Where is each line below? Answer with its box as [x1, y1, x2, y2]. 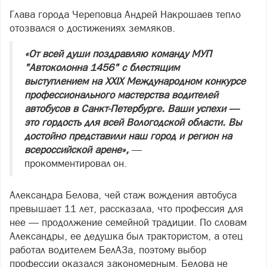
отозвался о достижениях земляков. [10, 22, 178, 34]
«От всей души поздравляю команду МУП [24, 48, 212, 60]
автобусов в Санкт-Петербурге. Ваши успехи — [24, 103, 239, 114]
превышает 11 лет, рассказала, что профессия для [10, 203, 243, 215]
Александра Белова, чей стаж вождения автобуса [10, 189, 237, 201]
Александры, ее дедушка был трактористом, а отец [10, 230, 243, 242]
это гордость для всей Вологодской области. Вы [24, 116, 242, 128]
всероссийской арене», [24, 144, 129, 156]
